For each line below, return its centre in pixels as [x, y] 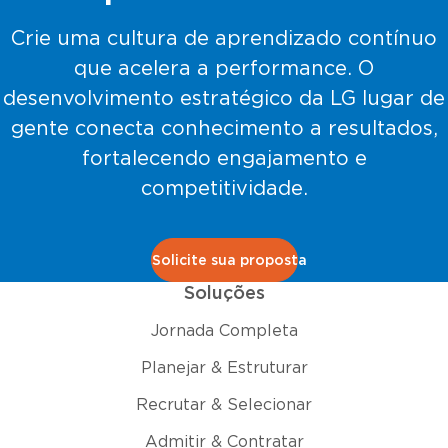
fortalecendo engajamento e [224, 159]
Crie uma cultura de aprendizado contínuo [224, 39]
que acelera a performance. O [224, 69]
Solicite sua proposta [229, 261]
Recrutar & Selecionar [224, 405]
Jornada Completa [224, 331]
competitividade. [224, 189]
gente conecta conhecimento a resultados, [224, 129]
